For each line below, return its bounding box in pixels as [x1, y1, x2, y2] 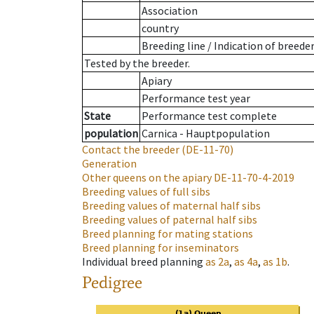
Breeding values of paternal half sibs [82, 212, 257, 227]
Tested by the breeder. [84, 56, 190, 71]
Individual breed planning [82, 254, 203, 269]
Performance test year [142, 91, 250, 106]
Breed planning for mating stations [82, 226, 253, 241]
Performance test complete [142, 109, 277, 123]
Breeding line [142, 39, 205, 53]
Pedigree [82, 272, 142, 293]
